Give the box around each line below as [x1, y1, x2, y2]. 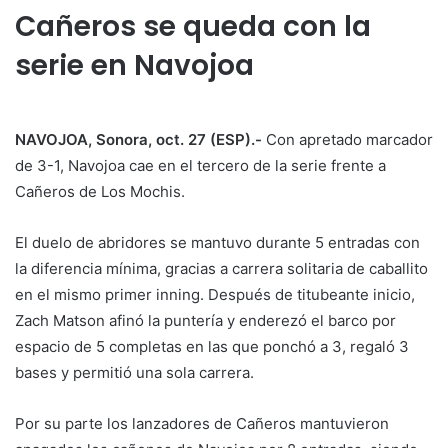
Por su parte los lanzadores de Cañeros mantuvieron [15, 414, 389, 434]
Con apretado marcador [266, 130, 433, 150]
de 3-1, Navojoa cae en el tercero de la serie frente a [15, 156, 386, 176]
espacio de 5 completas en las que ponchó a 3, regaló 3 [15, 337, 409, 357]
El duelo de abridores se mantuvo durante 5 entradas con [15, 233, 420, 253]
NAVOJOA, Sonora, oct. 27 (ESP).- [15, 130, 266, 150]
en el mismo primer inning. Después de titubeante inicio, [15, 285, 415, 305]
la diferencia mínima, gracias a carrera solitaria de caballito [15, 259, 428, 279]
